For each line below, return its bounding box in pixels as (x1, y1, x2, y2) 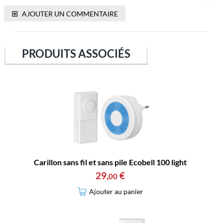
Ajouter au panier (89, 187, 144, 196)
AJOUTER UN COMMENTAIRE (20, 9, 118, 18)
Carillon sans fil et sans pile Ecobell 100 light (34, 157, 187, 167)
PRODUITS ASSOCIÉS (21, 47, 130, 61)
